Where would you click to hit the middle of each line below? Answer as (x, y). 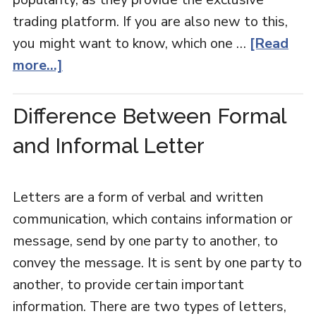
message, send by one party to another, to (145, 241)
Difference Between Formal (149, 116)
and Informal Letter (108, 146)
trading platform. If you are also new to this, (150, 22)
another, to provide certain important (128, 285)
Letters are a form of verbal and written (138, 197)
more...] (37, 65)
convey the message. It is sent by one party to (157, 263)
